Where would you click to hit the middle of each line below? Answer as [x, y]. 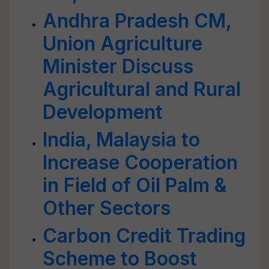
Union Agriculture [122, 44]
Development [103, 112]
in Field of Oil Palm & [135, 185]
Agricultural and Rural [142, 89]
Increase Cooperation [140, 162]
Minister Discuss [118, 66]
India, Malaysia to [121, 140]
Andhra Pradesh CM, [137, 21]
